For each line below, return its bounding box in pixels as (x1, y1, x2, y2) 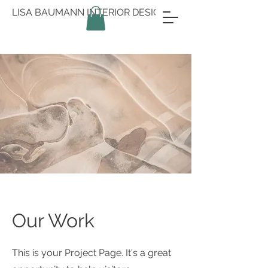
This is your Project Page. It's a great (12, 247, 171, 258)
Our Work (12, 209, 95, 232)
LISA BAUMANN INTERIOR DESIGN (12, 7, 167, 18)
